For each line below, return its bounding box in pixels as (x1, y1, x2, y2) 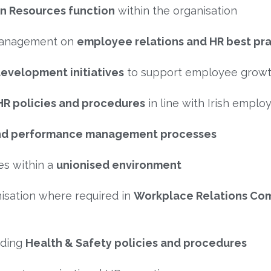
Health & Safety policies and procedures (25, 236, 247, 249)
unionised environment (56, 158, 181, 171)
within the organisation (115, 4, 237, 17)
